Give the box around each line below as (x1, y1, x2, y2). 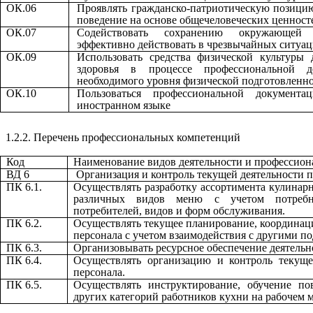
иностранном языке (77, 99, 171, 112)
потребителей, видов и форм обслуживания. (73, 205, 285, 217)
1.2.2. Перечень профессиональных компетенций (6, 131, 240, 144)
